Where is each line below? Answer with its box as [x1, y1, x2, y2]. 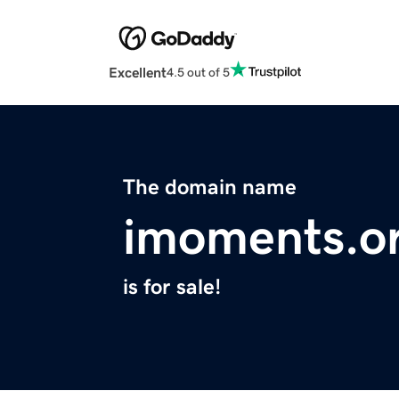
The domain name [123, 176, 297, 199]
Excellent [109, 65, 167, 80]
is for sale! [123, 276, 221, 298]
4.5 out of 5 [167, 65, 230, 78]
